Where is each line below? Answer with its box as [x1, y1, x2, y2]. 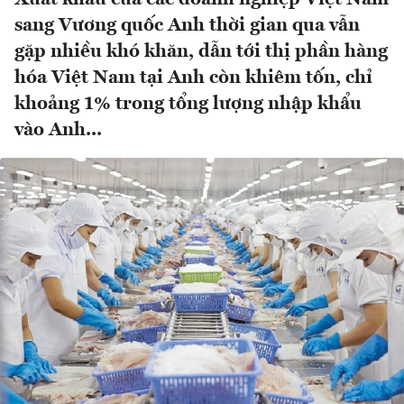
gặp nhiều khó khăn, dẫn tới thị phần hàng [14, 42, 388, 62]
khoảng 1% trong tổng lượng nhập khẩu [14, 95, 362, 115]
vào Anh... [14, 121, 102, 141]
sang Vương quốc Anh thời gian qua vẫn [14, 16, 360, 36]
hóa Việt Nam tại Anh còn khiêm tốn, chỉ [14, 69, 372, 88]
